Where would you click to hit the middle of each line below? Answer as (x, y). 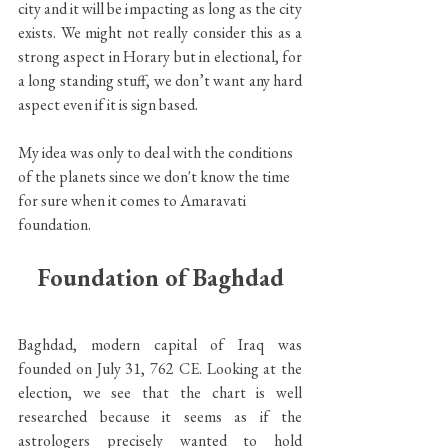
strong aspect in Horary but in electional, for (160, 56)
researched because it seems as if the (160, 416)
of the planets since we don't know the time (155, 176)
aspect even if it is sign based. (108, 104)
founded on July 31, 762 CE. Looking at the (160, 368)
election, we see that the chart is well (160, 392)
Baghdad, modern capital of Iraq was (160, 344)
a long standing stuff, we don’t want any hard (160, 80)
